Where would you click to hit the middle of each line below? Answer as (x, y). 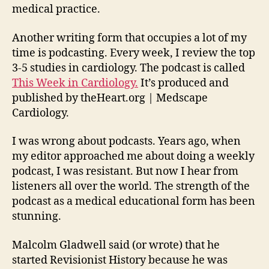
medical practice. (56, 10)
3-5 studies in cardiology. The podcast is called (128, 68)
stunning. (37, 217)
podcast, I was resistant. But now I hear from (125, 172)
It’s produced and (183, 83)
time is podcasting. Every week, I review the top (134, 53)
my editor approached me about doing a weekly (133, 157)
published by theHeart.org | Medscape (110, 98)
